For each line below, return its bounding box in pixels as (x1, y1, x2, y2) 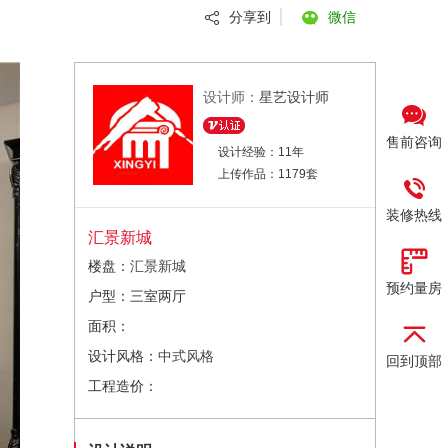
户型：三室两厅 (88, 288, 186, 304)
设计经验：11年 (218, 145, 304, 159)
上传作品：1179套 (218, 167, 318, 181)
